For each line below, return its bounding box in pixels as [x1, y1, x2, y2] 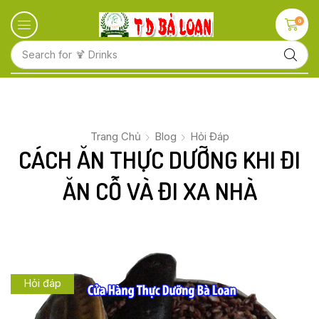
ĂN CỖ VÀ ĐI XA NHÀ [62, 174, 257, 206]
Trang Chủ [90, 129, 141, 143]
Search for [21, 48, 72, 61]
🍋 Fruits [75, 48, 113, 61]
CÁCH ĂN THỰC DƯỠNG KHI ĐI [19, 143, 300, 174]
